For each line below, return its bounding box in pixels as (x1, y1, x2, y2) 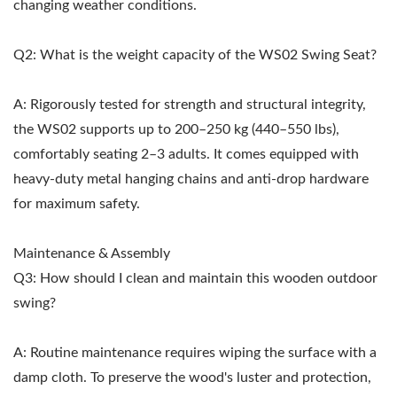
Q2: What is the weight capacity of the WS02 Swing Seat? (13, 47, 377, 62)
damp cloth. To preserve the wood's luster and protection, (13, 370, 371, 385)
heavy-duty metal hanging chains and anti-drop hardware (13, 171, 369, 186)
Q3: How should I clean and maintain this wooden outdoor (13, 270, 378, 285)
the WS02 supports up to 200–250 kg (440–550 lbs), (13, 121, 339, 136)
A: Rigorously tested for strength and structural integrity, (13, 97, 366, 112)
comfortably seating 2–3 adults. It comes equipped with (13, 146, 359, 161)
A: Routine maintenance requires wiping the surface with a (13, 345, 377, 360)
